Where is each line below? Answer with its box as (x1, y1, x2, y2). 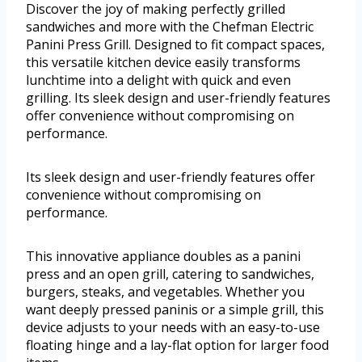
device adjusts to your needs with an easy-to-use (26, 318, 320, 336)
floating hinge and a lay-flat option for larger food (26, 335, 329, 354)
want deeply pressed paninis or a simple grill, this (26, 300, 324, 318)
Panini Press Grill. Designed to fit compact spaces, (26, 35, 325, 53)
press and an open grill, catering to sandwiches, (26, 264, 314, 283)
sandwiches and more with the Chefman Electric (26, 17, 314, 36)
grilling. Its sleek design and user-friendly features (26, 88, 330, 107)
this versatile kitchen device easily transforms (26, 53, 301, 71)
